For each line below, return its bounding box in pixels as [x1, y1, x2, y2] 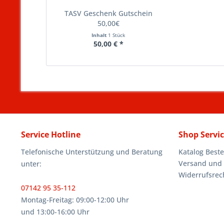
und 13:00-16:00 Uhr [21, 207, 89, 216]
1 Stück [107, 31, 125, 38]
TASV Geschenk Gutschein [64, 8, 152, 18]
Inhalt [91, 31, 108, 38]
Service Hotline [21, 129, 80, 140]
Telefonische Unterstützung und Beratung [21, 147, 162, 156]
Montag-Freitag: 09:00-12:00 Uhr [21, 195, 129, 204]
